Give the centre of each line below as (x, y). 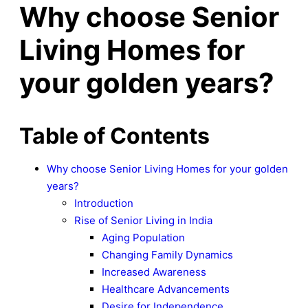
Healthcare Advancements (166, 289)
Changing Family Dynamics (167, 255)
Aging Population (143, 238)
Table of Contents (114, 136)
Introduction (104, 203)
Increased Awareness (154, 272)
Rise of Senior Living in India (143, 221)
